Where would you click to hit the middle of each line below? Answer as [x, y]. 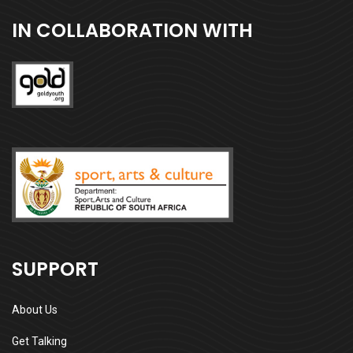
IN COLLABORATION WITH [132, 30]
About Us [35, 310]
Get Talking [39, 342]
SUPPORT [55, 269]
